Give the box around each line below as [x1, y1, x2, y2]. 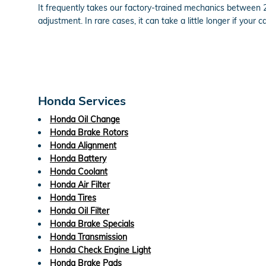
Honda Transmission [50, 231, 127, 242]
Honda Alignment [50, 140, 116, 151]
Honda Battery [50, 153, 106, 164]
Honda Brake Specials [50, 218, 134, 229]
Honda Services [38, 93, 126, 108]
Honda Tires [50, 192, 96, 203]
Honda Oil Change [50, 113, 120, 125]
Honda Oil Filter [50, 205, 109, 216]
